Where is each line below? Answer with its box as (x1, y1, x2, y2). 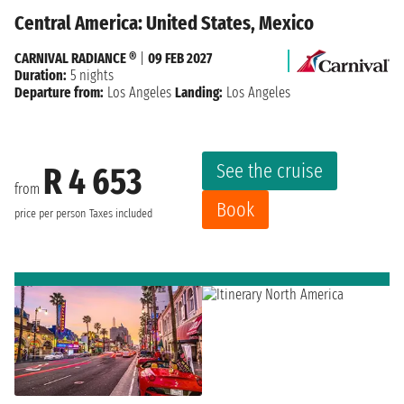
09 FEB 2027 (148, 50, 212, 68)
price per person (14, 206, 86, 221)
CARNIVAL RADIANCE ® (14, 50, 136, 68)
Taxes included (89, 206, 152, 221)
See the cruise (216, 159, 323, 184)
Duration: (14, 67, 67, 85)
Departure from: (14, 84, 104, 102)
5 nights (67, 67, 114, 85)
